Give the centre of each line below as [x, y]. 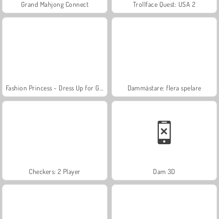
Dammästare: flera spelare [164, 88]
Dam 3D [164, 171]
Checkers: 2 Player [55, 171]
